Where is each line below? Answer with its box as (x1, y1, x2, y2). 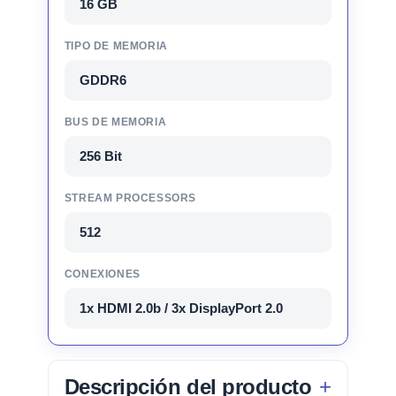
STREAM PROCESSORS (64, 191, 196, 204)
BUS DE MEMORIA (64, 115, 167, 128)
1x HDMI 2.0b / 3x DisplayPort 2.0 (79, 300, 283, 316)
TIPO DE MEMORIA (64, 39, 168, 52)
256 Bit (79, 148, 122, 164)
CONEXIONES (64, 267, 141, 280)
